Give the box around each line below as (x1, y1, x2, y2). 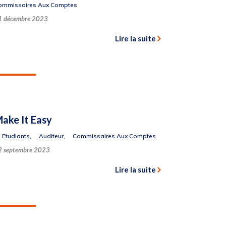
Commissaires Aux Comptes (72, 132, 156, 140)
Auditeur (38, 132, 64, 140)
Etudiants (2, 132, 30, 140)
